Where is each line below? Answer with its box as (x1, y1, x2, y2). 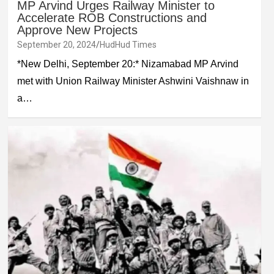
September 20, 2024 (17, 40, 96, 50)
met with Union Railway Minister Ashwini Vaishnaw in (17, 76, 249, 87)
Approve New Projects (17, 23, 138, 37)
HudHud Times (99, 40, 157, 50)
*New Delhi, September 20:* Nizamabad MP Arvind (17, 59, 239, 70)
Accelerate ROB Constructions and (17, 11, 207, 25)
